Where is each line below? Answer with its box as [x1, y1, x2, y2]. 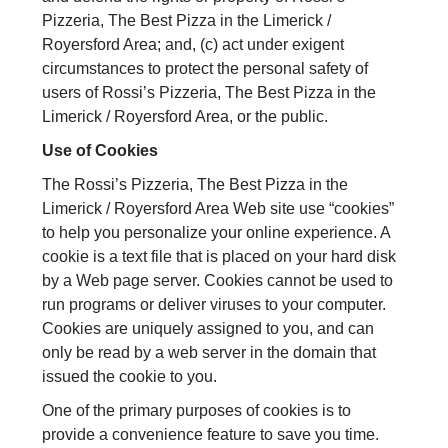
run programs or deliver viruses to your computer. [42, 296, 387, 314]
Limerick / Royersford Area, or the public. [42, 108, 329, 126]
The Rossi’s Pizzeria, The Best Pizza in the [42, 176, 349, 194]
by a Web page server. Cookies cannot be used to [42, 272, 394, 290]
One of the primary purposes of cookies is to [42, 402, 352, 420]
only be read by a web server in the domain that [42, 344, 377, 362]
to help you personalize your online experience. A [42, 224, 391, 242]
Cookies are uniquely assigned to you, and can [42, 320, 375, 338]
